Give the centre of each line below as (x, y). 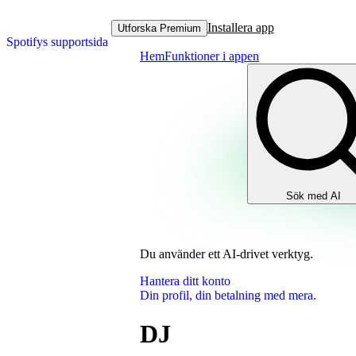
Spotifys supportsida (57, 42)
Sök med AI (313, 196)
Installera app (240, 27)
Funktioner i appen (212, 56)
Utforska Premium (159, 28)
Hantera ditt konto (185, 281)
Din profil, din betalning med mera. (228, 295)
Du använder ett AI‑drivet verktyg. (226, 254)
